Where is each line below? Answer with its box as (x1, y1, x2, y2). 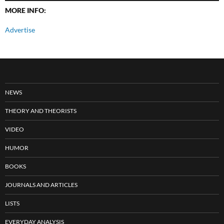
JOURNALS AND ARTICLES (5, 180, 77, 188)
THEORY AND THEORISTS (5, 106, 76, 114)
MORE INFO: (5, 5, 46, 14)
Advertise (5, 25, 35, 34)
